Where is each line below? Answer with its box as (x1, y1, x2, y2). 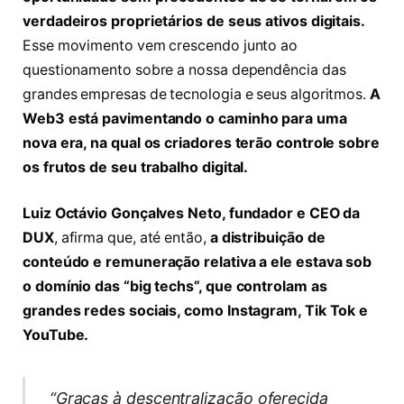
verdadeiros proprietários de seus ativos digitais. (23, 12, 365, 30)
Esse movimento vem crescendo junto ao (23, 36, 298, 54)
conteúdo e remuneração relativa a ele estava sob (23, 253, 372, 271)
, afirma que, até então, (53, 229, 210, 247)
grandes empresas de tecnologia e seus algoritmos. (23, 85, 371, 103)
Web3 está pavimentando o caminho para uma (23, 109, 347, 127)
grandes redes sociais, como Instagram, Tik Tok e (23, 302, 369, 320)
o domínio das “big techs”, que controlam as (23, 278, 327, 296)
